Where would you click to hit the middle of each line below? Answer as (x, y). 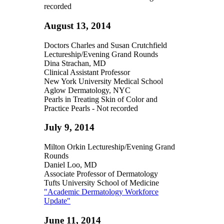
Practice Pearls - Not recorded (91, 108)
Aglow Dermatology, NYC (87, 90)
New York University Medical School (103, 81)
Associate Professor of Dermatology (102, 174)
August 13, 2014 (77, 25)
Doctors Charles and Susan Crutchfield (105, 45)
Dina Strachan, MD (75, 63)
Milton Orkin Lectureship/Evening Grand (109, 147)
